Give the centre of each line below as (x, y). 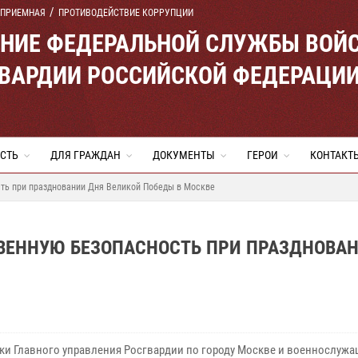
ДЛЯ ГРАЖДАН (86, 155)
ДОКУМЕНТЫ (184, 155)
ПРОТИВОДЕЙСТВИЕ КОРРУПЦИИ (126, 13)
